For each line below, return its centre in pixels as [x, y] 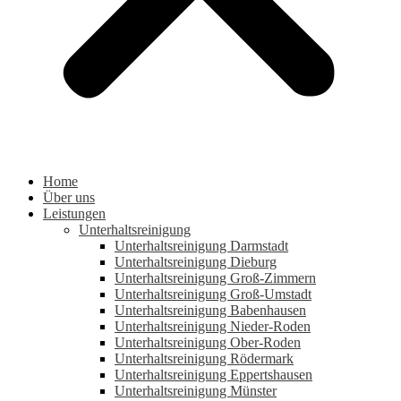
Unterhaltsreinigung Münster [196, 391]
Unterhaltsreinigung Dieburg [196, 262]
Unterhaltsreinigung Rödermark [204, 358]
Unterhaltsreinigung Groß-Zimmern [215, 278]
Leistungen [74, 213]
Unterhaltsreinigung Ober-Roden [208, 342]
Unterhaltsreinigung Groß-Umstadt [213, 294]
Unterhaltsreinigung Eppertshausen [213, 375]
